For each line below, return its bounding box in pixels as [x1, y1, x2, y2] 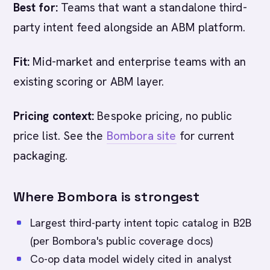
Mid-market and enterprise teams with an [30, 54, 246, 69]
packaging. [13, 148, 67, 163]
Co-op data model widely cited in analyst [30, 252, 232, 266]
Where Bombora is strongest [13, 188, 200, 205]
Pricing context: [13, 108, 95, 124]
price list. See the [13, 128, 107, 143]
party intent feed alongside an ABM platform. [13, 20, 246, 35]
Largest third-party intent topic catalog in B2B [30, 216, 251, 230]
